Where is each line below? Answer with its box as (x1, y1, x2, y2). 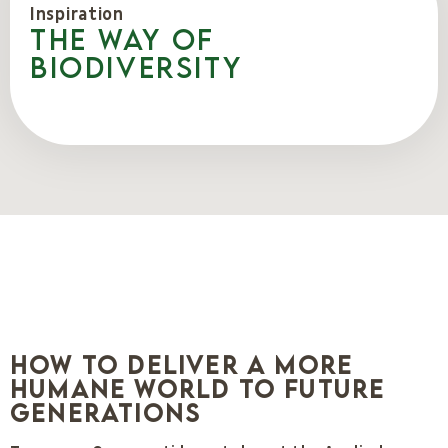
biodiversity (30, 49, 243, 84)
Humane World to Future (10, 373, 386, 403)
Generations (10, 397, 202, 427)
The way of (30, 21, 216, 56)
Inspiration (30, 2, 124, 26)
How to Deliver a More (10, 349, 354, 379)
